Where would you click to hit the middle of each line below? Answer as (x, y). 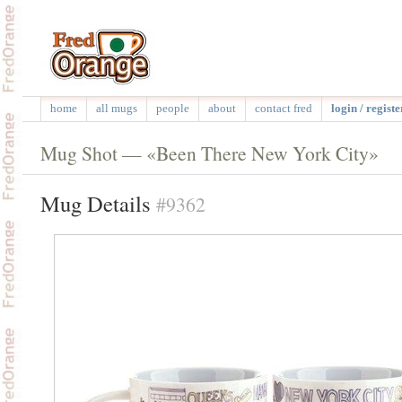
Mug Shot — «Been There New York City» (209, 153)
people (172, 108)
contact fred (283, 108)
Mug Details (98, 203)
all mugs (116, 108)
